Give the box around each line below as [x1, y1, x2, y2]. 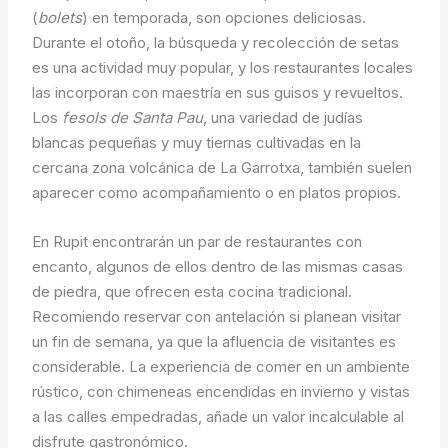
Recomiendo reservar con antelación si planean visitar [32, 307, 402, 327]
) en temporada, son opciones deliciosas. [82, 8, 367, 28]
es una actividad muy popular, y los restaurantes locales [32, 58, 414, 78]
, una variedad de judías [203, 108, 364, 128]
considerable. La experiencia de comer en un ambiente [32, 357, 411, 377]
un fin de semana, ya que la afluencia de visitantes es [32, 332, 397, 352]
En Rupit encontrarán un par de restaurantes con [32, 232, 363, 252]
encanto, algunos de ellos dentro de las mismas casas [32, 257, 404, 277]
